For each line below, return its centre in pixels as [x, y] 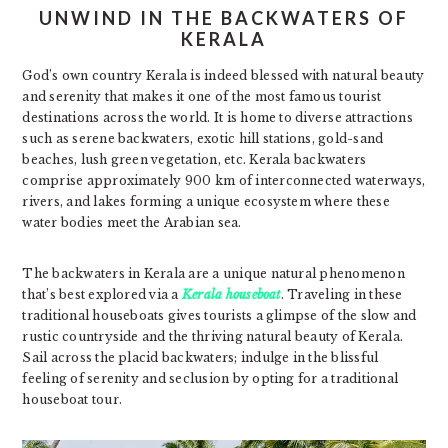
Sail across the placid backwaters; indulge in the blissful [200, 357]
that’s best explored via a [102, 294]
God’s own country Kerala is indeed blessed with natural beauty [223, 75]
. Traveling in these [341, 294]
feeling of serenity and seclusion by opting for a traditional [210, 378]
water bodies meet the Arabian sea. [132, 222]
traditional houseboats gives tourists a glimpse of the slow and [219, 315]
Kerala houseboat [231, 294]
